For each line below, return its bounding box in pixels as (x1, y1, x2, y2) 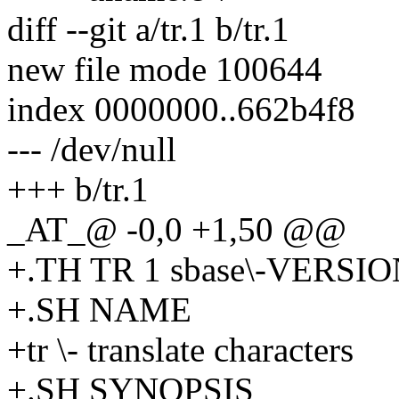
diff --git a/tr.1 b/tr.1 (7, 9, 289, 48)
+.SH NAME (7, 289, 191, 329)
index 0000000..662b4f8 (7, 89, 355, 128)
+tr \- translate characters (7, 330, 354, 369)
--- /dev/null (7, 129, 176, 168)
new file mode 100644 (7, 49, 322, 88)
